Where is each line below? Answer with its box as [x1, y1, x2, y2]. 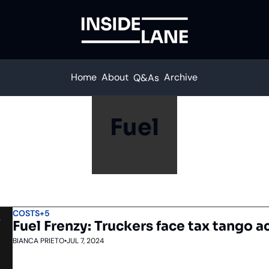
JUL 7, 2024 [66, 236, 104, 246]
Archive [164, 71, 198, 83]
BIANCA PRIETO [12, 236, 64, 246]
